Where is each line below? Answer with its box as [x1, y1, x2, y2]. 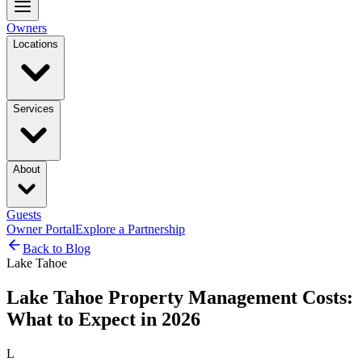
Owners [6, 21, 47, 35]
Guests [6, 208, 41, 221]
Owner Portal [6, 222, 75, 236]
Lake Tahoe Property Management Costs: [6, 286, 353, 308]
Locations [13, 38, 58, 50]
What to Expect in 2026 [6, 308, 200, 330]
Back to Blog [23, 242, 90, 255]
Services [13, 103, 54, 115]
